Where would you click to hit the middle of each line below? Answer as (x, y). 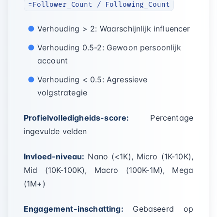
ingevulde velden (55, 131)
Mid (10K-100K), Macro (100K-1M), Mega (108, 170)
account (53, 61)
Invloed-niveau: (54, 156)
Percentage (161, 118)
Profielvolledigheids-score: (77, 118)
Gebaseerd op (158, 209)
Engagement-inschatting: (74, 209)
